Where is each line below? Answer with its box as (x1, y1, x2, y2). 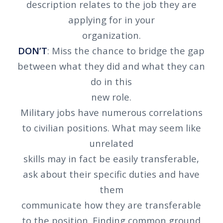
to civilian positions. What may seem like (21, 121, 201, 134)
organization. (82, 28, 141, 41)
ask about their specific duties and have (23, 167, 200, 180)
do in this (91, 75, 132, 88)
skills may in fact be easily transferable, (23, 152, 200, 165)
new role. (91, 90, 132, 103)
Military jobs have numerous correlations (20, 106, 203, 118)
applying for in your (68, 13, 155, 26)
